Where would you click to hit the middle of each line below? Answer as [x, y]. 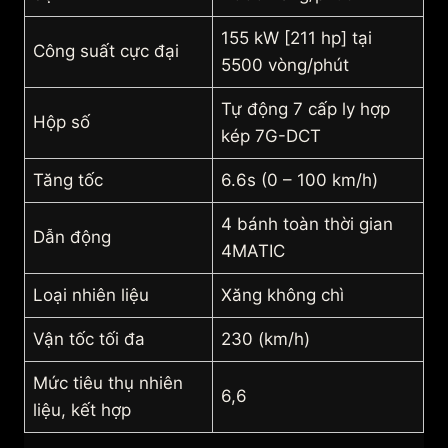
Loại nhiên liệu [91, 295]
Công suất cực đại [106, 51]
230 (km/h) [265, 339]
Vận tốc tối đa [89, 339]
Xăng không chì [282, 295]
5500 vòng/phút [285, 65]
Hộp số [61, 122]
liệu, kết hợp [82, 410]
